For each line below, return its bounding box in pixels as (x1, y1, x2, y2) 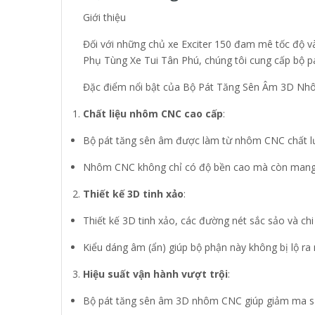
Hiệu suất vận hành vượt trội (83, 266, 228, 281)
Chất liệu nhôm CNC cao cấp (83, 106, 223, 120)
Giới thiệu (83, 10, 126, 24)
